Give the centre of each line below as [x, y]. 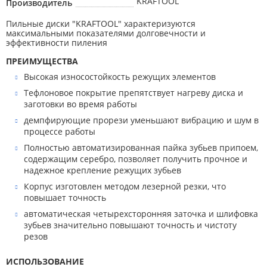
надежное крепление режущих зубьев [103, 170]
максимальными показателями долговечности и [106, 33]
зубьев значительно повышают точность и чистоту [130, 225]
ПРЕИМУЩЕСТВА [42, 61]
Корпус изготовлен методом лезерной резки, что [125, 186]
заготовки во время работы [80, 104]
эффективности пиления [57, 43]
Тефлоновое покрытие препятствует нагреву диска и [133, 93]
